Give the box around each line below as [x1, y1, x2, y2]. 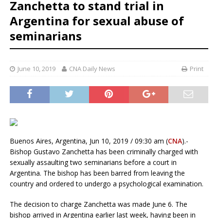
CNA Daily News [69, 64, 115, 73]
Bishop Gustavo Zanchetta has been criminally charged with [10, 147, 198, 157]
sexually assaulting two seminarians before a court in [10, 158, 177, 167]
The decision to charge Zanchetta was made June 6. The [10, 200, 187, 209]
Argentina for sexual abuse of [10, 13, 184, 29]
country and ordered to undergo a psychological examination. [10, 179, 203, 189]
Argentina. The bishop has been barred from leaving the [10, 168, 185, 178]
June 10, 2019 [18, 64, 55, 73]
